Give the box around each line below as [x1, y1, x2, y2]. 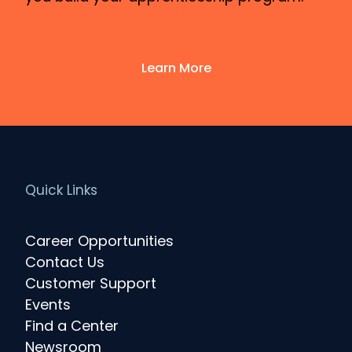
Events [25, 294, 71, 314]
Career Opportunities [25, 230, 174, 251]
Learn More [141, 58, 211, 77]
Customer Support [25, 273, 156, 293]
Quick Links [25, 181, 97, 200]
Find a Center [25, 315, 119, 335]
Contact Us [25, 251, 104, 272]
